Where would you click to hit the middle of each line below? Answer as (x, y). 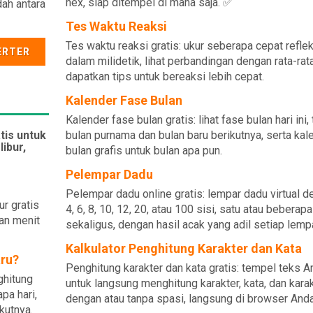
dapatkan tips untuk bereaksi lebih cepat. (165, 77)
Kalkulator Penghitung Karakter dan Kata (183, 248)
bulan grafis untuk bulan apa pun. (144, 151)
